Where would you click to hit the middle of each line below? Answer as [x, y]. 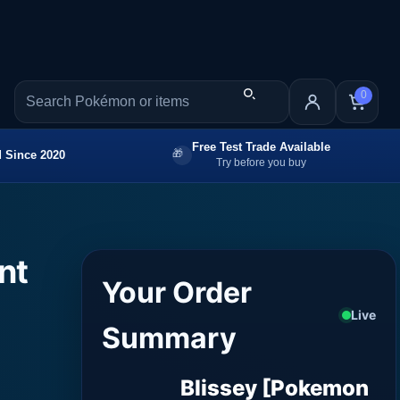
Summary [170, 337]
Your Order [177, 292]
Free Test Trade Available [261, 146]
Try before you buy [261, 162]
